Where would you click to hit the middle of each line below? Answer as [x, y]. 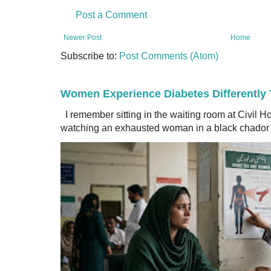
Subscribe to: [90, 56]
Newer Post [83, 38]
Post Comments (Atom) [169, 56]
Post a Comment [111, 15]
